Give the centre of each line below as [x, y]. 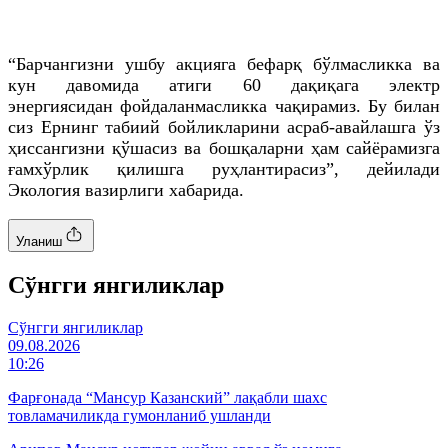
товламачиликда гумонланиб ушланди [139, 415]
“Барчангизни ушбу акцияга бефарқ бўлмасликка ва [224, 63]
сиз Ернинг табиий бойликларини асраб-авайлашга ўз [224, 126]
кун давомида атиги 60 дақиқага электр [224, 84]
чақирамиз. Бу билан [353, 105]
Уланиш [39, 241]
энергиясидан [64, 105]
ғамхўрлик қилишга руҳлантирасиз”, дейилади [224, 168]
